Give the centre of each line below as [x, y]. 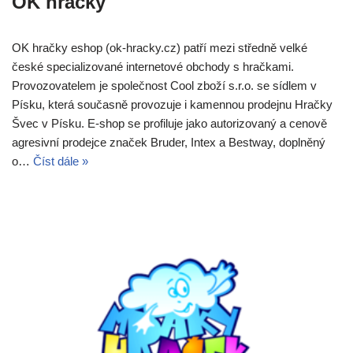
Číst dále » [61, 162]
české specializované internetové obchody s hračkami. [153, 67]
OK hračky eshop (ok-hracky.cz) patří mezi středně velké [160, 48]
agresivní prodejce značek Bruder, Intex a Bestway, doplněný [169, 143]
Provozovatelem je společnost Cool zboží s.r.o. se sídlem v [164, 86]
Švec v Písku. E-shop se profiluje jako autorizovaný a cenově [169, 124]
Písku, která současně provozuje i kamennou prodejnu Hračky [172, 105]
